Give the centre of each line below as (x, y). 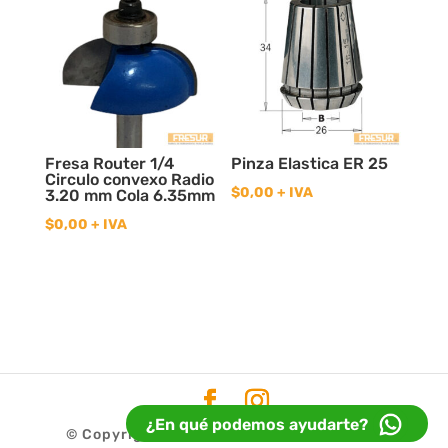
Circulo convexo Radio (129, 180)
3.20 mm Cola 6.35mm (129, 196)
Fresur (233, 435)
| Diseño (293, 435)
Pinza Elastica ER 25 (310, 164)
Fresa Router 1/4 (109, 164)
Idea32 (354, 435)
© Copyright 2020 (136, 435)
